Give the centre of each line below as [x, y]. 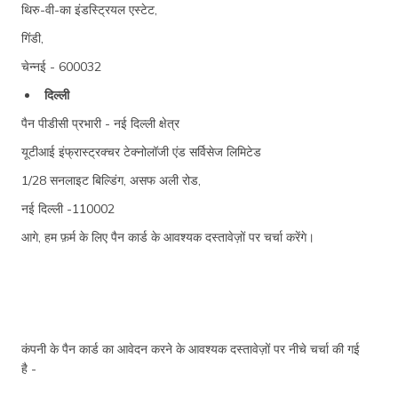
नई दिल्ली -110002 [68, 208]
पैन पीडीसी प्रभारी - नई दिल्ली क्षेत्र [100, 123]
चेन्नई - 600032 [61, 66]
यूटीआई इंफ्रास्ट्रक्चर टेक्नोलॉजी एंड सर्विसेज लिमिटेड [141, 151]
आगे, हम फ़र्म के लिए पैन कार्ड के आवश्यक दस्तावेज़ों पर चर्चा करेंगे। [168, 237]
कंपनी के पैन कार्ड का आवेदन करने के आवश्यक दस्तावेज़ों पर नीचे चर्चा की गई [191, 349]
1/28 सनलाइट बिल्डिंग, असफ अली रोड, [111, 180]
